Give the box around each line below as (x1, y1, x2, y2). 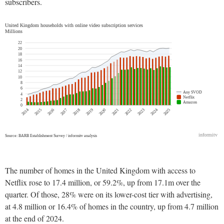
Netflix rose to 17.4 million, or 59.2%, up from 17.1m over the (5, 177, 200, 188)
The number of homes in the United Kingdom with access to (5, 165, 195, 176)
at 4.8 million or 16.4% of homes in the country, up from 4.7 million (5, 201, 218, 212)
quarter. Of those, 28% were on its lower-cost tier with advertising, (5, 189, 212, 200)
